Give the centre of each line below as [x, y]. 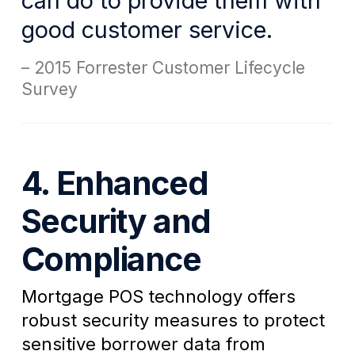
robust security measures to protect [173, 321]
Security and [116, 221]
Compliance [111, 260]
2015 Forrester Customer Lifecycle [169, 68]
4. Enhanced [115, 183]
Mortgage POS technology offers [158, 297]
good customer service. [147, 30]
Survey [49, 90]
